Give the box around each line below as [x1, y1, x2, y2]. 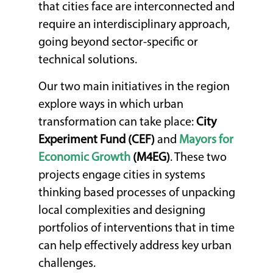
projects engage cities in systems [38, 169, 206, 182]
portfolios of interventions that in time [38, 222, 235, 235]
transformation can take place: [38, 116, 197, 129]
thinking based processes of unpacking [38, 186, 236, 199]
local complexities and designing [38, 204, 206, 217]
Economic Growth [38, 151, 131, 164]
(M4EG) [130, 151, 171, 164]
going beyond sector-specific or [38, 36, 199, 49]
